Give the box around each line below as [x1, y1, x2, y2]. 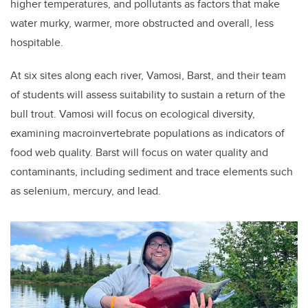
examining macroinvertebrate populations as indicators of [10, 125, 285, 142]
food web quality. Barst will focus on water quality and [10, 144, 268, 161]
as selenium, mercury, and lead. [10, 183, 161, 199]
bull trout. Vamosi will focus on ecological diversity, [10, 106, 255, 122]
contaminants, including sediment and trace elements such [10, 164, 293, 180]
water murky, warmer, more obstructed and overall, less [10, 15, 274, 32]
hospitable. [10, 34, 66, 51]
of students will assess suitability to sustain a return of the [10, 87, 285, 103]
